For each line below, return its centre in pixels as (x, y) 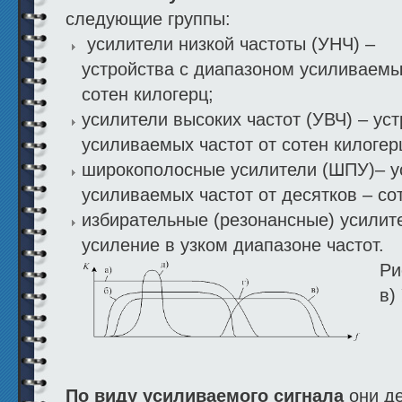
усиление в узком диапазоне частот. (233, 245)
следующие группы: (148, 19)
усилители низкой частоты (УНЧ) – (228, 44)
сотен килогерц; (148, 95)
